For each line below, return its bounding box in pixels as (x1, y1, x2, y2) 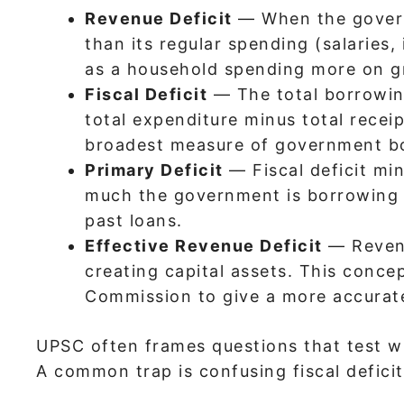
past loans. (85, 210, 183, 230)
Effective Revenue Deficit (85, 235, 323, 255)
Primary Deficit (85, 160, 224, 179)
